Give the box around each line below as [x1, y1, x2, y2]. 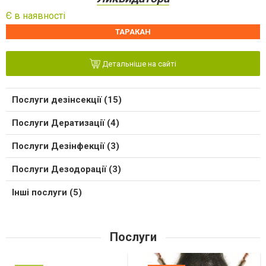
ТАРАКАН [115, 27, 151, 36]
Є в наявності [6, 9, 65, 21]
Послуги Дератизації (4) [12, 117, 119, 128]
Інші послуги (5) [12, 186, 82, 198]
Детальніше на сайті [100, 59, 176, 69]
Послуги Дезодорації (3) [12, 163, 121, 175]
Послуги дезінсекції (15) [12, 94, 122, 105]
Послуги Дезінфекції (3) [12, 140, 119, 151]
